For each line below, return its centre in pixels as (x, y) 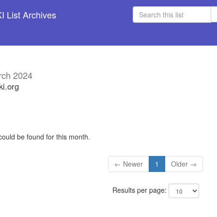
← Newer (129, 164)
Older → (184, 164)
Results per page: (140, 190)
